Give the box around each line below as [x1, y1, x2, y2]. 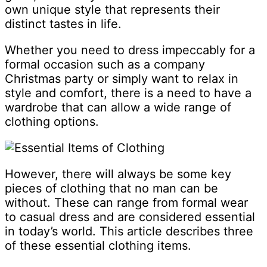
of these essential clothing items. [5, 238, 191, 253]
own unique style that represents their [5, 2, 220, 17]
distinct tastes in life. [5, 17, 122, 32]
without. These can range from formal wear [5, 195, 248, 210]
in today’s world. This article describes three [5, 224, 253, 239]
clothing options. [5, 114, 99, 129]
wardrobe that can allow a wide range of [5, 100, 231, 115]
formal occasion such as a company [5, 57, 205, 72]
